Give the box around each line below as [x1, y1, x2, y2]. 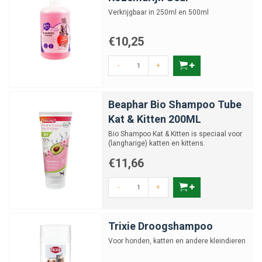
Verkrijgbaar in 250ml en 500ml [108, 8, 209, 16]
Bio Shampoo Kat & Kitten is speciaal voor [108, 130, 242, 138]
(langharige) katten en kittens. [108, 139, 205, 147]
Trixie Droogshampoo [108, 220, 213, 232]
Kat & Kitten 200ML [108, 113, 201, 125]
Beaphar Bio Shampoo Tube [108, 98, 242, 111]
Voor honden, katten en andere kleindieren [108, 237, 246, 245]
